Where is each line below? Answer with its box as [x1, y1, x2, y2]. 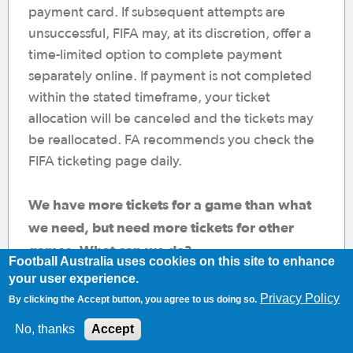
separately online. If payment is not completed [28, 69, 312, 84]
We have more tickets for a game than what [28, 196, 311, 213]
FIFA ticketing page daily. [28, 154, 182, 169]
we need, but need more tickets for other [28, 219, 294, 236]
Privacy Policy [260, 292, 340, 305]
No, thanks [15, 322, 76, 336]
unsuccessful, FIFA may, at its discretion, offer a [28, 27, 311, 41]
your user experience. [9, 272, 139, 285]
